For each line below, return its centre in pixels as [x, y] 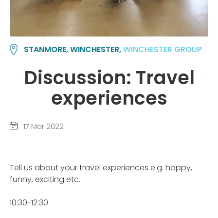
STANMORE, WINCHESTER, [74, 49]
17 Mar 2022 [43, 126]
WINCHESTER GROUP [163, 49]
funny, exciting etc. [45, 180]
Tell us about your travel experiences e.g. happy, [101, 168]
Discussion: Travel [109, 78]
